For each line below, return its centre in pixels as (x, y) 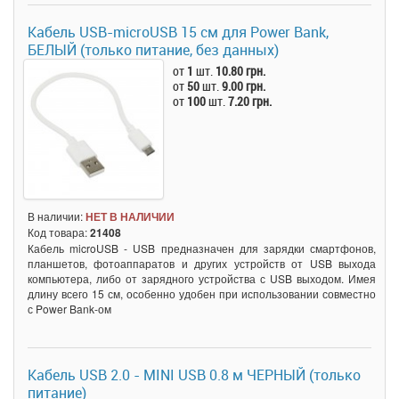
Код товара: (59, 232)
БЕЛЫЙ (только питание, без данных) (153, 49)
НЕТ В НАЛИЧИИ (130, 216)
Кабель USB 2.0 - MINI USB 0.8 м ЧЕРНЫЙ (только (194, 375)
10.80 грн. (241, 70)
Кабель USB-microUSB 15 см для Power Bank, (178, 32)
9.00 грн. (244, 85)
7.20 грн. (250, 101)
